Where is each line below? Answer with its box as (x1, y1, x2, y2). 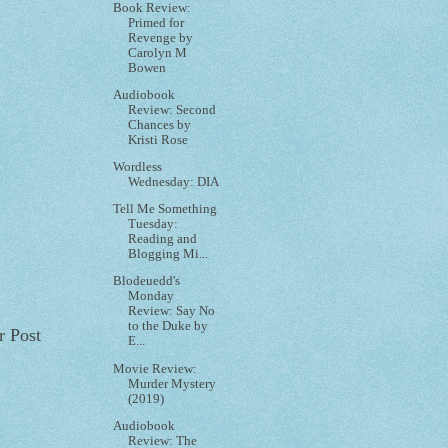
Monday (128, 289, 175, 304)
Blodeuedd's (113, 274, 181, 289)
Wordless (113, 159, 163, 174)
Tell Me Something (113, 202, 218, 217)
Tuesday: (128, 217, 179, 232)
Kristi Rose (128, 132, 189, 147)
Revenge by (128, 30, 194, 45)
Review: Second (128, 102, 217, 117)
